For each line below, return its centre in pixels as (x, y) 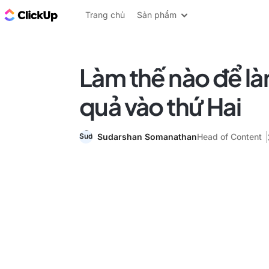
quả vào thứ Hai (160, 106)
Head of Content (229, 137)
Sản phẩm (157, 15)
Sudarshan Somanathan (147, 137)
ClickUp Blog (90, 14)
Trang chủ (105, 15)
